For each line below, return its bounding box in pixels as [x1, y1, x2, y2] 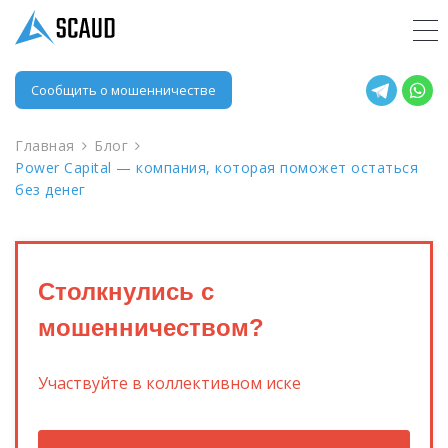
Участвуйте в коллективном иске [38, 372, 301, 394]
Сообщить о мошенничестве [31, 81, 216, 99]
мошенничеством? [38, 314, 264, 341]
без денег [15, 180, 86, 199]
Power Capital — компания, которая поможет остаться [15, 158, 418, 177]
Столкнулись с [38, 278, 214, 305]
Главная [15, 136, 75, 155]
